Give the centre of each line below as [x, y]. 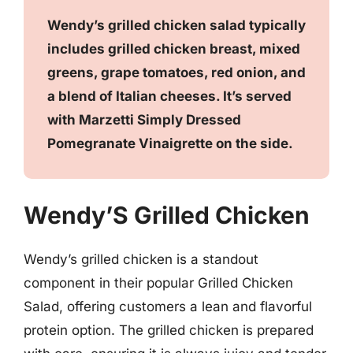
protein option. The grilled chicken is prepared [169, 330]
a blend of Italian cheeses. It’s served [169, 96]
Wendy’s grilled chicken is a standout [141, 259]
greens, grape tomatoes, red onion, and [176, 72]
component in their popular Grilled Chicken [158, 283]
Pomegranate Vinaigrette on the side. [170, 143]
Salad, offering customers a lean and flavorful [168, 307]
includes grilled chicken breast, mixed [174, 48]
